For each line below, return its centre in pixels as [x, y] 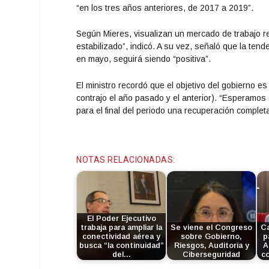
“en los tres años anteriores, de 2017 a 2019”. [165, 8]
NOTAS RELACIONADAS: [126, 160]
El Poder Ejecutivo [121, 218]
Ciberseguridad [212, 254]
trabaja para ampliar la [122, 227]
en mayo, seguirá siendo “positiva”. [144, 59]
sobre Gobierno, [212, 236]
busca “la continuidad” [121, 245]
